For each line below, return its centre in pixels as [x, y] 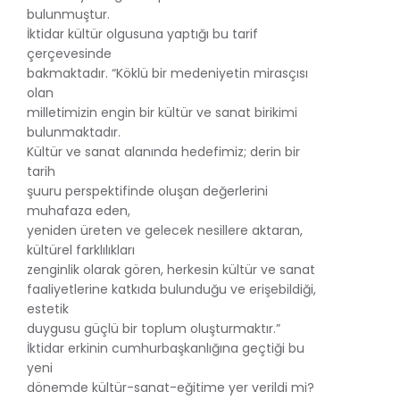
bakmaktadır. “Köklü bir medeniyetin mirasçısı [167, 73]
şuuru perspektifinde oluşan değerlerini [147, 191]
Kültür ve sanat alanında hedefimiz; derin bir [163, 151]
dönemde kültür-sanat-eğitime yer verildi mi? [171, 387]
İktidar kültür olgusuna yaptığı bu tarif [142, 33]
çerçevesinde [69, 53]
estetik [48, 308]
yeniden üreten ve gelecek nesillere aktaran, [165, 230]
